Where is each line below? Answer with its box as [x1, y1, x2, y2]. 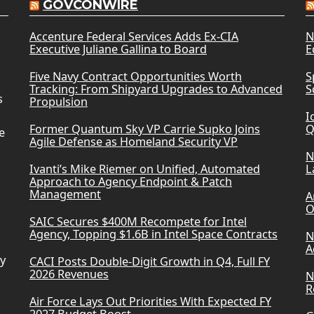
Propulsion [29, 93, 88, 109]
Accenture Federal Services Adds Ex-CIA [29, 28, 238, 44]
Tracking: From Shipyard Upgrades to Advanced [29, 81, 282, 97]
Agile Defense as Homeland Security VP [29, 133, 238, 149]
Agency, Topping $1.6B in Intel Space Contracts [29, 226, 278, 242]
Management [29, 186, 101, 202]
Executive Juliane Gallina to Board [29, 41, 207, 57]
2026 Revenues [29, 266, 109, 282]
